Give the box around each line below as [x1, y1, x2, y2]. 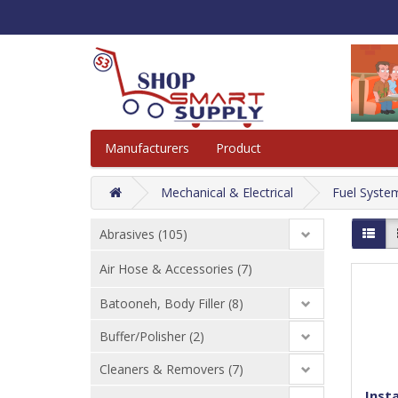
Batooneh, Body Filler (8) [99, 295, 243, 312]
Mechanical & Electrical [161, 184, 293, 201]
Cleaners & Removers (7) [99, 361, 243, 378]
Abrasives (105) [99, 226, 187, 243]
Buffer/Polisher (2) [99, 328, 204, 345]
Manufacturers [105, 139, 189, 156]
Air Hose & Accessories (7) [99, 260, 252, 277]
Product [216, 139, 265, 156]
